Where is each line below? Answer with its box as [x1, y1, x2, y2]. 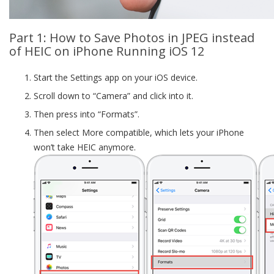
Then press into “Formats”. [34, 108, 139, 120]
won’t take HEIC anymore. [34, 141, 136, 153]
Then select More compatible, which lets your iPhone [34, 127, 244, 138]
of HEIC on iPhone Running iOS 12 [9, 43, 204, 59]
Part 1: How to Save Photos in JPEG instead [9, 29, 254, 46]
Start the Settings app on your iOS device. [34, 72, 198, 83]
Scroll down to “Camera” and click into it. [34, 90, 193, 102]
